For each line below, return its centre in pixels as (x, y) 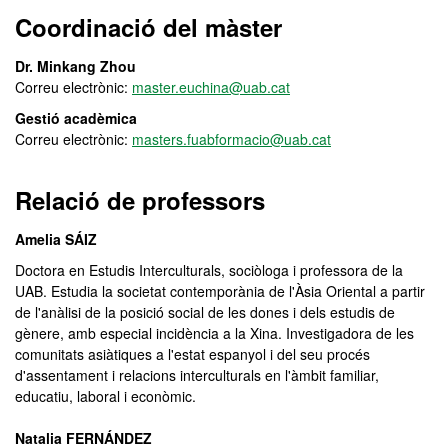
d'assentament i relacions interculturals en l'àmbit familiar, (197, 375)
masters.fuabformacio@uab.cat (231, 139)
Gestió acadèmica (76, 118)
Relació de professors (140, 200)
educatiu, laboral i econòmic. (105, 396)
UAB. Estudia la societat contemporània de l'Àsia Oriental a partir (220, 291)
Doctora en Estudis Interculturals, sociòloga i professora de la (209, 270)
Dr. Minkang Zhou (75, 66)
